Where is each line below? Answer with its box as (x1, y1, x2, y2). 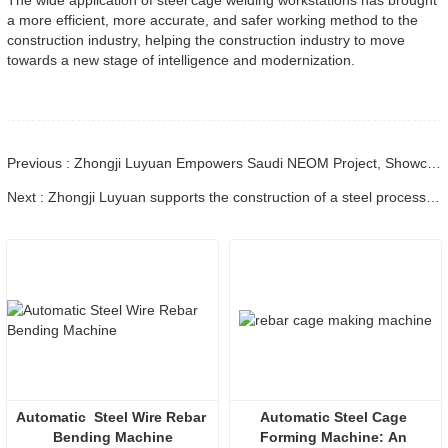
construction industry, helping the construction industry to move (7, 31, 405, 48)
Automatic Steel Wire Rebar (15, 408, 206, 425)
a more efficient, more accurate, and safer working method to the (7, 11, 418, 28)
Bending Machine (52, 428, 173, 445)
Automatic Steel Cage (260, 408, 407, 425)
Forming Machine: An (260, 428, 407, 445)
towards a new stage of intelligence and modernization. (7, 51, 355, 68)
